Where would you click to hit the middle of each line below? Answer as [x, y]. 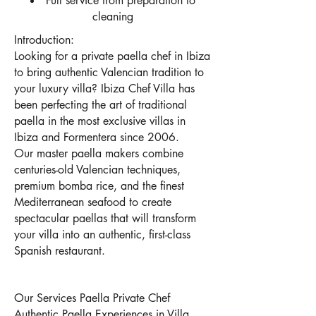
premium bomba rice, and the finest [99, 186]
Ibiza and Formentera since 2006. [97, 137]
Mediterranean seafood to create [93, 202]
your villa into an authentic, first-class [102, 235]
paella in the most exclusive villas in [100, 121]
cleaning [113, 17]
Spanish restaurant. [60, 251]
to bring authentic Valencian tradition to [109, 72]
